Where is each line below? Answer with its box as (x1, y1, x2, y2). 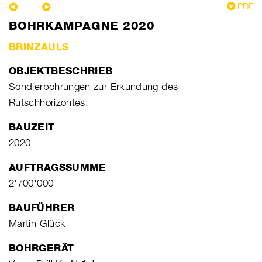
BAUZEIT (9, 120, 55, 133)
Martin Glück (9, 217, 66, 229)
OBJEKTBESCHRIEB (9, 64, 113, 77)
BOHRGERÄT (9, 242, 74, 254)
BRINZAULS (9, 40, 69, 53)
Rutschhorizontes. (9, 96, 89, 108)
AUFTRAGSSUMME (9, 161, 106, 173)
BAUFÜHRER (9, 201, 75, 213)
